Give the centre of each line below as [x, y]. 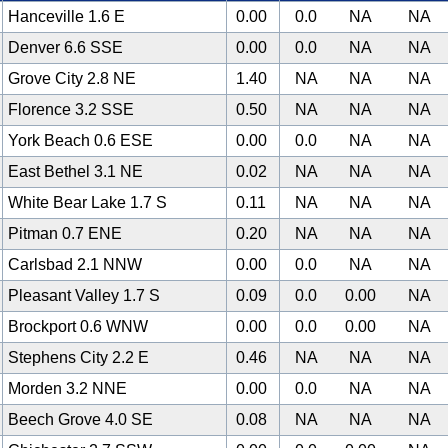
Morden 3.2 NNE [67, 388]
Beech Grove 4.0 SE [80, 419]
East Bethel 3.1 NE [75, 171]
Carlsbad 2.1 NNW [75, 264]
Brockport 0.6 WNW [78, 326]
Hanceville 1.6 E [66, 16]
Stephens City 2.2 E [78, 357]
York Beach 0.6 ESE [80, 140]
